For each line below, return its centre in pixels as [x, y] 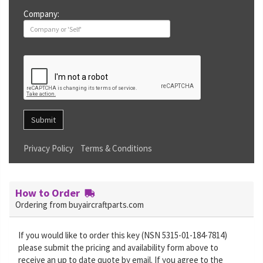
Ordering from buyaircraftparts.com [80, 205]
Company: [41, 14]
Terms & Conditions [116, 148]
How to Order [50, 193]
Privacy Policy [48, 148]
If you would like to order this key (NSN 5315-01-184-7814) [123, 235]
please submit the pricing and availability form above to [118, 247]
